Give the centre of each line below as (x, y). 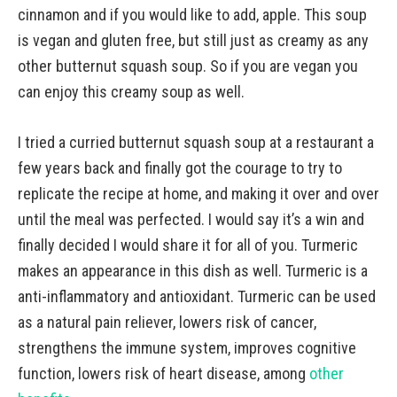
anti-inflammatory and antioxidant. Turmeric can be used (197, 296)
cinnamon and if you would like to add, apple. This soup (192, 15)
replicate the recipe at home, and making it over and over (198, 194)
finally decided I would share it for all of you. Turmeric (188, 245)
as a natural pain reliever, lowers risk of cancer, (167, 322)
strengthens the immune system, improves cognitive (187, 348)
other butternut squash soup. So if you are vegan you (188, 66)
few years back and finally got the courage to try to (180, 168)
